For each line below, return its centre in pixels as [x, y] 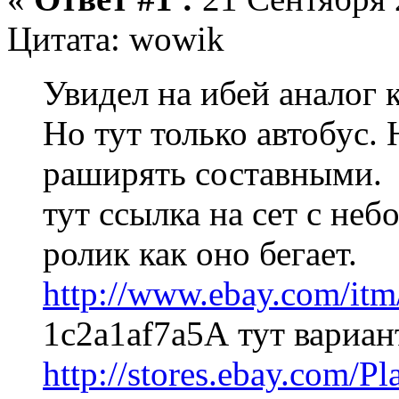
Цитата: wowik [116, 39]
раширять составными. [212, 174]
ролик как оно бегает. [200, 254]
